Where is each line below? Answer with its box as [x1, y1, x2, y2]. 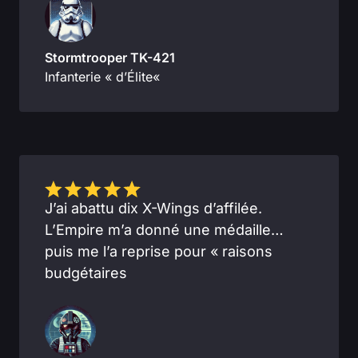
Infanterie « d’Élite [45, 68, 153, 85]
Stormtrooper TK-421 [45, 49, 175, 66]
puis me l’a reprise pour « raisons [45, 242, 272, 260]
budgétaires [45, 264, 127, 281]
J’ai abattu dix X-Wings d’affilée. [45, 199, 262, 217]
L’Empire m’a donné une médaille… [45, 221, 284, 238]
